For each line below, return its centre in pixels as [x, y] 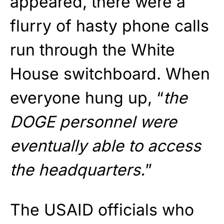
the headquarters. [77, 170]
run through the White [92, 50]
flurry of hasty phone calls [109, 26]
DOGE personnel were [93, 122]
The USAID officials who [102, 210]
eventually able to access [105, 146]
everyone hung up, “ [87, 98]
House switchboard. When [110, 74]
